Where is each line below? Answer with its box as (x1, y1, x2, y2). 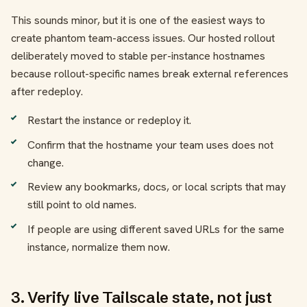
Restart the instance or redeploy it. (27, 112, 191, 127)
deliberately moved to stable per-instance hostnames (11, 48, 265, 63)
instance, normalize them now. (27, 239, 170, 254)
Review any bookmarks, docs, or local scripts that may (27, 180, 286, 195)
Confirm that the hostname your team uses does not (27, 137, 273, 152)
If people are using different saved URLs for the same (27, 221, 284, 236)
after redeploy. (11, 84, 83, 99)
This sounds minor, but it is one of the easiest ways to (11, 12, 265, 27)
